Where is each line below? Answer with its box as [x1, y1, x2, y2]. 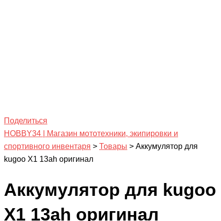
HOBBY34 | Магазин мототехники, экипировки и [4, 129, 178, 138]
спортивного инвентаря [4, 142, 91, 150]
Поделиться [4, 116, 47, 125]
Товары [99, 142, 127, 150]
